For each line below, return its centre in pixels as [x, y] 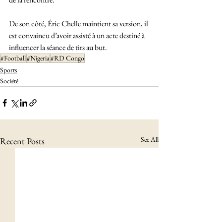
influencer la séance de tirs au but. [58, 47]
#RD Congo [67, 58]
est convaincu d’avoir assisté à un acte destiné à [78, 35]
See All [150, 139]
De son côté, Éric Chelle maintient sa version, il [79, 23]
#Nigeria [38, 58]
